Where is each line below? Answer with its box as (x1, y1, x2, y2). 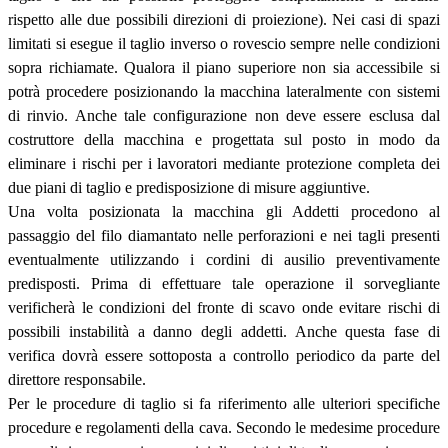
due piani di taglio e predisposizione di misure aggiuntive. (8, 178, 370, 196)
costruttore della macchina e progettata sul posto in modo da (8, 130, 440, 148)
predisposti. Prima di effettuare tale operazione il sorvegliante (8, 274, 440, 292)
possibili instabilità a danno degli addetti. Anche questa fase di (8, 322, 440, 340)
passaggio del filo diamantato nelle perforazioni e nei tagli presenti (8, 226, 440, 244)
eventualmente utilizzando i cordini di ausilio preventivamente (8, 250, 440, 268)
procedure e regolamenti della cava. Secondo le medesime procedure (8, 418, 440, 436)
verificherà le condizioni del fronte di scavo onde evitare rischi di (8, 298, 440, 316)
